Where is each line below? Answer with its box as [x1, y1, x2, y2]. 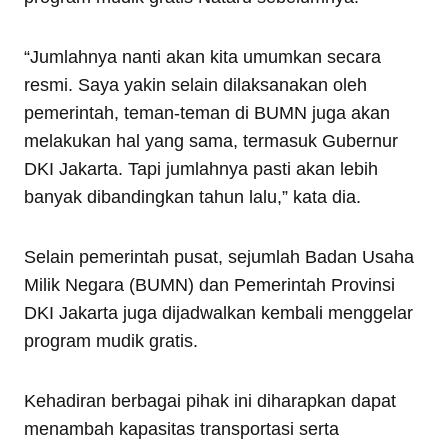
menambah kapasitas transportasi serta [24, 418, 339, 439]
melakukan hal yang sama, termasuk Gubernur [24, 130, 398, 151]
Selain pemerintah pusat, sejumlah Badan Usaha [24, 246, 414, 267]
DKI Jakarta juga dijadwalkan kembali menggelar [24, 302, 413, 323]
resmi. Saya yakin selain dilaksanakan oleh [24, 74, 367, 95]
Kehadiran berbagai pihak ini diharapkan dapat [24, 390, 396, 411]
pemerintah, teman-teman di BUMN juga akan [24, 102, 390, 123]
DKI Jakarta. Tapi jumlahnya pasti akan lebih [24, 158, 378, 179]
